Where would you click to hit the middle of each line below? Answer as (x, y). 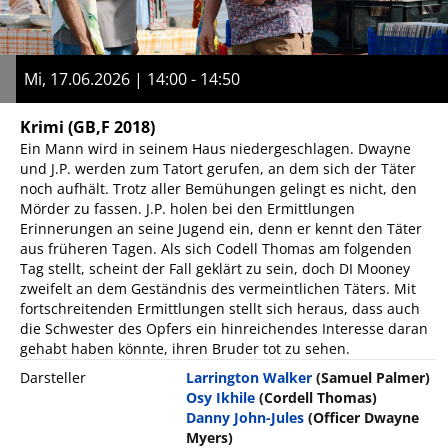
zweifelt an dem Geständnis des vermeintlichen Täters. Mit (218, 288)
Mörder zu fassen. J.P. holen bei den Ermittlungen (187, 208)
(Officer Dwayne (364, 417)
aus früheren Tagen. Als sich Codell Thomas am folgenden (216, 248)
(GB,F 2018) (111, 126)
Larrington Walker (249, 377)
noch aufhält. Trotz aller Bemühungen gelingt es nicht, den (218, 188)
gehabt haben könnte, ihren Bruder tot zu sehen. (185, 348)
